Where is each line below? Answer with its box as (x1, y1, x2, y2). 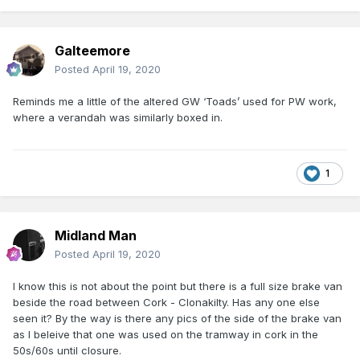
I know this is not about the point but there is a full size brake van (13, 280, 342, 293)
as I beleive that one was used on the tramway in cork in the (13, 328, 318, 342)
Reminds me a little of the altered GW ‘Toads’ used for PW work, (13, 95, 337, 108)
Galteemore (55, 43, 130, 59)
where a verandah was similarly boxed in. (13, 111, 223, 125)
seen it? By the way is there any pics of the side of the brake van (13, 312, 342, 325)
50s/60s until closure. (13, 344, 121, 358)
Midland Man (55, 227, 137, 244)
